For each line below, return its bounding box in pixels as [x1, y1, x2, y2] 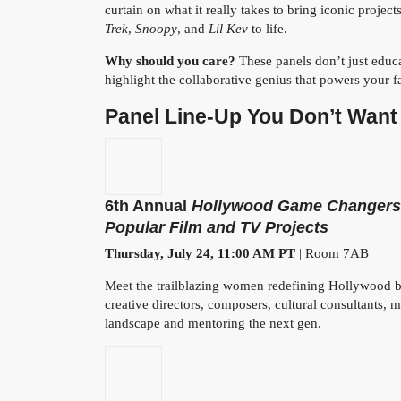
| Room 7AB [295, 246, 369, 261]
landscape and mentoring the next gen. [105, 316, 321, 331]
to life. [248, 21, 287, 36]
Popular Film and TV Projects [105, 218, 328, 236]
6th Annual [105, 196, 192, 215]
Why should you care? [105, 54, 235, 68]
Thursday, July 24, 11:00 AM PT [105, 246, 295, 261]
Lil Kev [209, 21, 248, 36]
